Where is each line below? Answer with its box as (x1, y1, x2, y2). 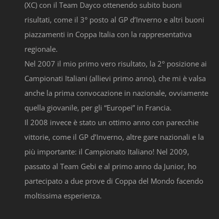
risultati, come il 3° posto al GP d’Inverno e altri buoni (24, 15, 204, 25)
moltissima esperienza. (24, 191, 102, 201)
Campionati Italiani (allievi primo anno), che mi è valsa (24, 73, 206, 84)
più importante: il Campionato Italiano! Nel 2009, (24, 147, 189, 157)
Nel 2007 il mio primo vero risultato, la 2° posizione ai (24, 59, 207, 69)
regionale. (24, 44, 58, 54)
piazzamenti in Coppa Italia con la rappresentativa (24, 29, 192, 40)
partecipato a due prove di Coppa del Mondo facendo (24, 176, 203, 186)
